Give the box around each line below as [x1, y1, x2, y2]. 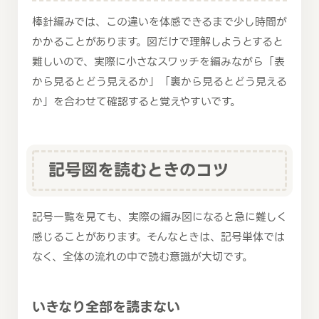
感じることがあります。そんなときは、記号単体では [32, 229, 285, 246]
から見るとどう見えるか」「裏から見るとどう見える [32, 73, 287, 91]
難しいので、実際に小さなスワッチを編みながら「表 [32, 53, 285, 71]
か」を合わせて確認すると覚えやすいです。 [32, 93, 241, 111]
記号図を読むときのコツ [48, 156, 229, 184]
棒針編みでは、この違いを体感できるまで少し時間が [32, 14, 287, 31]
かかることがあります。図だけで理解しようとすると [32, 33, 283, 51]
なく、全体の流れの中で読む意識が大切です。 [32, 249, 253, 266]
